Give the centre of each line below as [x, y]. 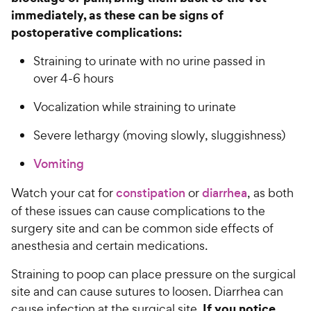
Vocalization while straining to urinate [135, 107]
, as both [270, 193]
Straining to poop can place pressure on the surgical [153, 274]
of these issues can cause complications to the [138, 211]
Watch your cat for [64, 193]
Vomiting [59, 164]
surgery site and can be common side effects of [142, 228]
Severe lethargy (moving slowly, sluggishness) [159, 135]
